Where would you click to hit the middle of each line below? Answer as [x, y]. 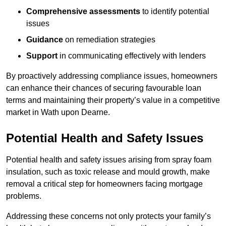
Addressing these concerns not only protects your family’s [108, 216]
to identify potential [175, 12]
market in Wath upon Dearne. [58, 112]
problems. [24, 196]
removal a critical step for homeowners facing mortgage [104, 184]
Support [42, 56]
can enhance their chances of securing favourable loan [104, 88]
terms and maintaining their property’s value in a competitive [113, 100]
